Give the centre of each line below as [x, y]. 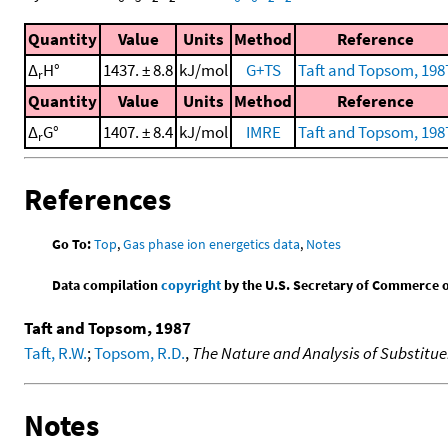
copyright [191, 284]
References [97, 199]
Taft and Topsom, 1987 [107, 327]
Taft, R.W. [55, 352]
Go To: [72, 243]
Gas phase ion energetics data [212, 243]
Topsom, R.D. [139, 352]
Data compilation [107, 284]
